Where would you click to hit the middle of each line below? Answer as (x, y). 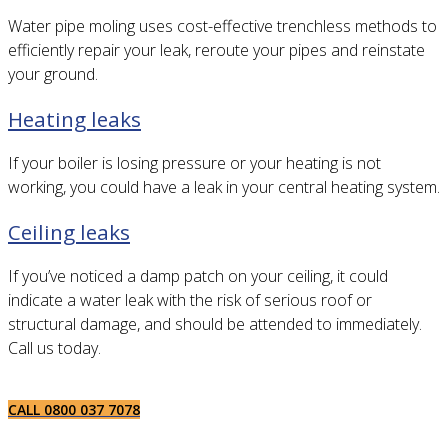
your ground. (53, 74)
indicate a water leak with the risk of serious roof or (190, 299)
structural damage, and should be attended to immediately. (215, 323)
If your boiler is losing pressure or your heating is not (194, 162)
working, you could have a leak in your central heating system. (224, 186)
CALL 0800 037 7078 (74, 409)
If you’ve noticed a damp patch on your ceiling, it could (198, 275)
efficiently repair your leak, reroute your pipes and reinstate (216, 50)
